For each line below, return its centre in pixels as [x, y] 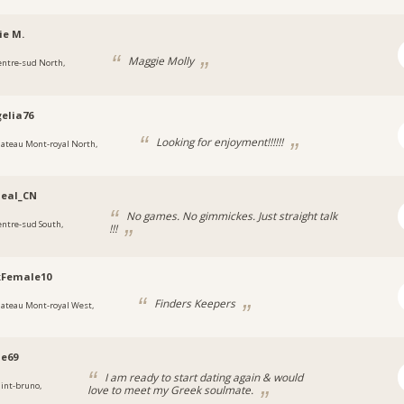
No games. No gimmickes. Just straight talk [230, 216]
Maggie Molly [161, 61]
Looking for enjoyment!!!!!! [220, 141]
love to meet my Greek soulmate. [171, 390]
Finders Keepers [194, 303]
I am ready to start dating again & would [202, 377]
